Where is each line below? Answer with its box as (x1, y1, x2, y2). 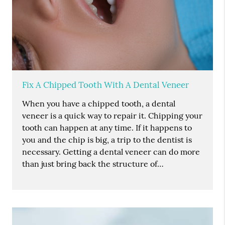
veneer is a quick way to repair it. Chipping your (22, 110, 203, 121)
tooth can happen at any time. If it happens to (22, 123, 192, 133)
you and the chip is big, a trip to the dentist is (22, 135, 192, 145)
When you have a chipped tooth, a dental (22, 98, 176, 109)
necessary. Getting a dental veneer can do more (22, 147, 200, 157)
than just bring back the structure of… (22, 159, 164, 169)
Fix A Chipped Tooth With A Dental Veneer (22, 79, 189, 91)
